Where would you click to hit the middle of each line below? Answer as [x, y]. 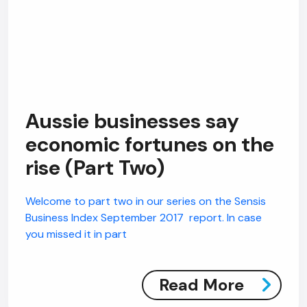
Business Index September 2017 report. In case [144, 218]
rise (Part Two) [95, 168]
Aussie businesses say [132, 121]
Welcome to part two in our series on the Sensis [146, 201]
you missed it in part [76, 234]
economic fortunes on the [150, 144]
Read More [201, 285]
